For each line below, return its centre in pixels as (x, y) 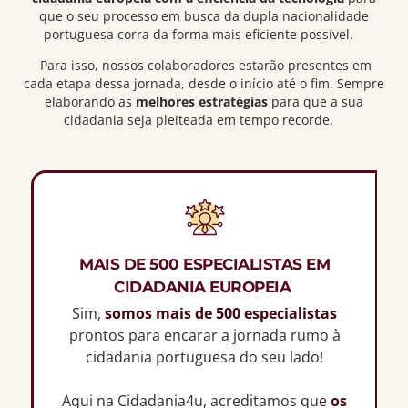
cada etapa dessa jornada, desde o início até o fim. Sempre (204, 84)
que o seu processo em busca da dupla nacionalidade (204, 15)
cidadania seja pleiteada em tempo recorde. (202, 120)
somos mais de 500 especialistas (221, 313)
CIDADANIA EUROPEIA (204, 286)
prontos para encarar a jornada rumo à (204, 335)
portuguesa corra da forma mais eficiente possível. (202, 34)
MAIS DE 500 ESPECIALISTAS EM (204, 264)
